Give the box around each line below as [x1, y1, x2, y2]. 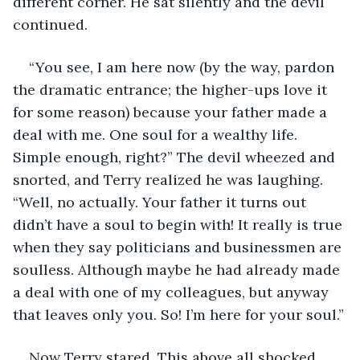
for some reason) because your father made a [13, 102, 331, 121]
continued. [13, 14, 88, 34]
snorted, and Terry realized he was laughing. [13, 170, 327, 189]
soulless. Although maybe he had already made [13, 260, 344, 279]
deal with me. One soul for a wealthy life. [13, 125, 301, 144]
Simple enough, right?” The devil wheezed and [13, 147, 339, 166]
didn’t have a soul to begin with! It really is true [13, 215, 346, 234]
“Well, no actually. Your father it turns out [13, 192, 310, 211]
